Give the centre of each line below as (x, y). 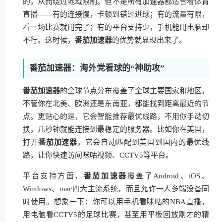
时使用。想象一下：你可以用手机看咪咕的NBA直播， (116, 202)
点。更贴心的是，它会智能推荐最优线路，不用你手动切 (116, 116)
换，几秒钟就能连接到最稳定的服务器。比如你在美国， (116, 129)
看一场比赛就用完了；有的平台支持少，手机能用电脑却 (116, 27)
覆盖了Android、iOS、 (168, 176)
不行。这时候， (49, 40)
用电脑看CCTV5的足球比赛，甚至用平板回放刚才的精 (116, 215)
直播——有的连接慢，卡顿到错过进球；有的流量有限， (116, 14)
